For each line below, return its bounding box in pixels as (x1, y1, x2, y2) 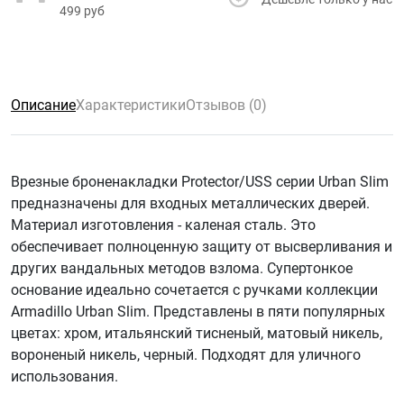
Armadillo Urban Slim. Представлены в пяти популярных (11, 302, 385, 320)
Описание (11, 96, 76, 114)
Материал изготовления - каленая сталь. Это (11, 216, 316, 234)
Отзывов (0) (186, 96, 267, 114)
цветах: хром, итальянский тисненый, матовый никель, (11, 324, 382, 342)
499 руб (60, 3, 105, 18)
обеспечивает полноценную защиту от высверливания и (11, 237, 392, 255)
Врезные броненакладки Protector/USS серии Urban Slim (11, 172, 389, 190)
